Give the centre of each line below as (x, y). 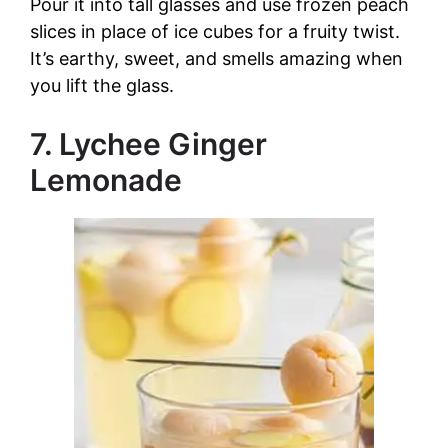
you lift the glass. (102, 86)
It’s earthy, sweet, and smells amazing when (216, 59)
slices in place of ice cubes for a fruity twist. (215, 32)
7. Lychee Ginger (148, 144)
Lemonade (106, 180)
